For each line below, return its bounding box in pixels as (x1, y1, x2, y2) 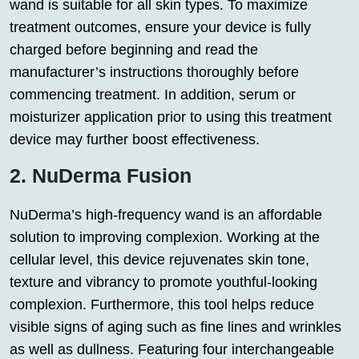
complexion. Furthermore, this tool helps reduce (10, 296, 314, 313)
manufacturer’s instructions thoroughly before (10, 64, 299, 81)
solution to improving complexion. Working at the (10, 229, 320, 246)
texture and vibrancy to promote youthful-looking (10, 274, 317, 291)
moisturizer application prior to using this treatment (10, 109, 332, 126)
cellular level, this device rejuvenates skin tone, (10, 252, 309, 268)
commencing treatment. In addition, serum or (10, 87, 296, 103)
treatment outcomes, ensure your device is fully (10, 19, 311, 36)
